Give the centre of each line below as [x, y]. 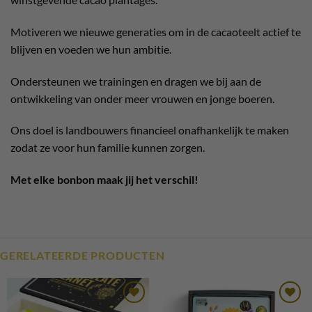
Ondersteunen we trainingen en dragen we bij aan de [136, 81]
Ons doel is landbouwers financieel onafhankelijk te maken [150, 130]
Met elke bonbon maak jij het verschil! [104, 180]
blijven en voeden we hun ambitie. [91, 49]
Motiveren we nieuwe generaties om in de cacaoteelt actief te [156, 31]
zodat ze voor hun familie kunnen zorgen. [108, 148]
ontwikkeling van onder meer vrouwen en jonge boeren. [142, 98]
